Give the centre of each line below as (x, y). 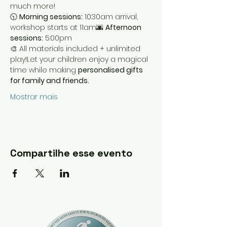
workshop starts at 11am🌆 (58, 27)
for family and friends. (50, 81)
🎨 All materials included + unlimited (76, 49)
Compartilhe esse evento (71, 153)
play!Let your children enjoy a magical (80, 59)
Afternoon (124, 27)
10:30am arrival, (111, 17)
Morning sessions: (51, 17)
